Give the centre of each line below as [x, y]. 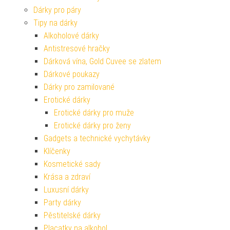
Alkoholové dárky [71, 36]
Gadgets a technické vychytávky [97, 139]
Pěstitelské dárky [72, 216]
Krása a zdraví [67, 177]
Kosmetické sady [72, 164]
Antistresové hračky [77, 49]
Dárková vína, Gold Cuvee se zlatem [102, 62]
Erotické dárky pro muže [94, 113]
